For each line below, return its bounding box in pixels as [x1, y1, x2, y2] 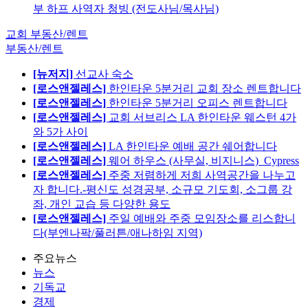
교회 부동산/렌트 [5, 27, 88, 40]
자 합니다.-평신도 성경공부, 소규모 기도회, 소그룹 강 [33, 183, 292, 195]
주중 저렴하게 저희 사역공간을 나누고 [109, 168, 296, 181]
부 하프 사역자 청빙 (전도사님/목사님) [33, 2, 219, 14]
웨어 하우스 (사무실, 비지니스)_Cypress [109, 154, 299, 166]
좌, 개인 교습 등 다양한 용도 [33, 197, 170, 210]
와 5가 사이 [33, 125, 88, 137]
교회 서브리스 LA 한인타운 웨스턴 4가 [109, 111, 296, 123]
